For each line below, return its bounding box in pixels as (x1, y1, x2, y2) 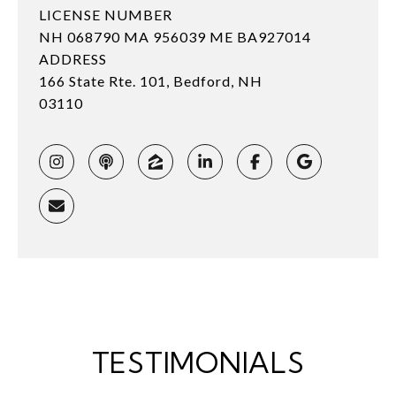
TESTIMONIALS (91, 344, 305, 380)
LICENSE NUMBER (39, 5, 172, 23)
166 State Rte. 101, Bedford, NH (39, 72, 263, 89)
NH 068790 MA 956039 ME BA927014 (39, 27, 311, 45)
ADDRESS (39, 49, 107, 67)
